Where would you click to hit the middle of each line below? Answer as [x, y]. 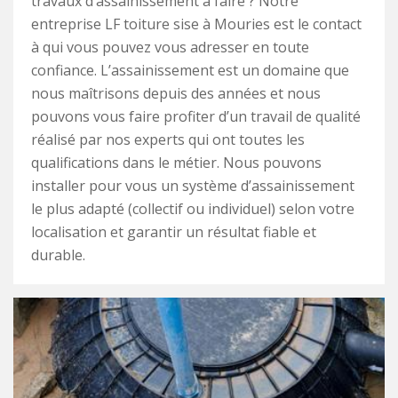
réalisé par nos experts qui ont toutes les [168, 140]
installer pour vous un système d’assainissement [193, 186]
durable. [58, 255]
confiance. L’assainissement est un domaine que [190, 71]
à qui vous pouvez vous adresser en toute [170, 48]
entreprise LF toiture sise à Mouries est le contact [196, 24]
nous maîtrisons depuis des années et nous [176, 94]
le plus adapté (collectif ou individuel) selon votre [193, 209]
